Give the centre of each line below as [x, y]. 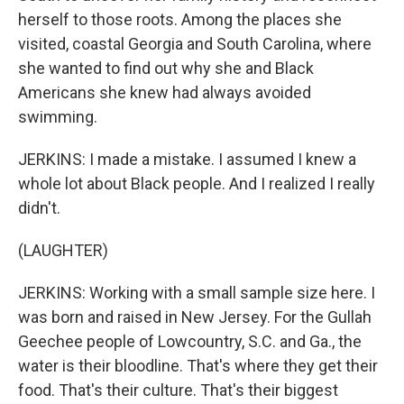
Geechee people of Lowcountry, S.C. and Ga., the [190, 341]
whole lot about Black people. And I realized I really [197, 184]
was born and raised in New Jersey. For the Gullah [195, 317]
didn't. [39, 208]
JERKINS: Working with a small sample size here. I [197, 293]
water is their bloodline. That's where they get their [198, 366]
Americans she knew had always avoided [165, 92]
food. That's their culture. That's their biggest [178, 390]
